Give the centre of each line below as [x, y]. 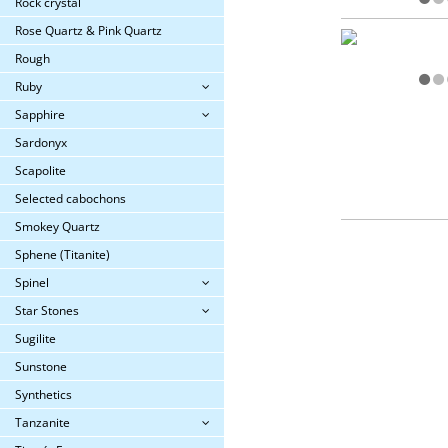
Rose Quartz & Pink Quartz [88, 30]
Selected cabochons [70, 198]
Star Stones [47, 310]
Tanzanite [42, 422]
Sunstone [41, 366]
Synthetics [43, 394]
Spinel [32, 282]
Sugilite [35, 338]
